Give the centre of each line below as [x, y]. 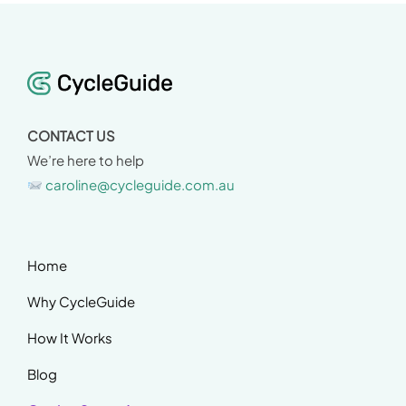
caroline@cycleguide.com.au [140, 185]
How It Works [70, 338]
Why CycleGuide [81, 302]
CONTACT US [71, 136]
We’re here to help [86, 160]
